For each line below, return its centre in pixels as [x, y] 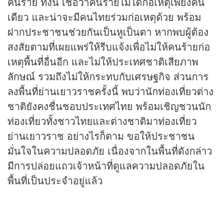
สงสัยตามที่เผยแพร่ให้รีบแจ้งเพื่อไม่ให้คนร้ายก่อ [109, 47]
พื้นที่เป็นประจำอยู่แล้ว [55, 180]
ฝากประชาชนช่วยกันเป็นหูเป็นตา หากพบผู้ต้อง [108, 32]
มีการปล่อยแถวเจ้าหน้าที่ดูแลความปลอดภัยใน [106, 166]
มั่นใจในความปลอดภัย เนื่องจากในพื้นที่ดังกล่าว [110, 151]
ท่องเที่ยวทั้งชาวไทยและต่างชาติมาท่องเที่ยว [102, 121]
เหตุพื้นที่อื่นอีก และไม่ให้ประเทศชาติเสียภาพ [103, 61]
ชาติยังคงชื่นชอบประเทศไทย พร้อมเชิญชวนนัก [109, 106]
